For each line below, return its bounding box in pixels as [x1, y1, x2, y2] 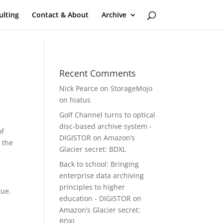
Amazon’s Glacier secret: [59, 205, 141, 215]
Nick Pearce [59, 84, 99, 93]
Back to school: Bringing [59, 159, 139, 169]
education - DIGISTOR [59, 194, 131, 203]
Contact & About [31, 10, 89, 19]
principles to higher [59, 182, 125, 192]
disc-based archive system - [59, 121, 152, 131]
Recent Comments [59, 67, 136, 79]
